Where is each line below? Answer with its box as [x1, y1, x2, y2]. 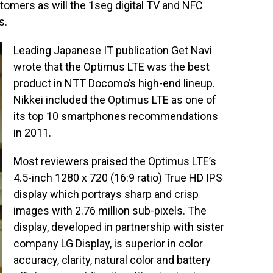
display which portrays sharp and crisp [13, 188, 199, 200]
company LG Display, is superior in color [13, 237, 203, 250]
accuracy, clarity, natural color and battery [13, 253, 211, 266]
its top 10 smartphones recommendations [13, 110, 218, 122]
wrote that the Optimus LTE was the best [13, 60, 210, 73]
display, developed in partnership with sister [13, 221, 224, 233]
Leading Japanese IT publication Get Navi [13, 44, 212, 57]
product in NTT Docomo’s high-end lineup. [13, 77, 215, 90]
